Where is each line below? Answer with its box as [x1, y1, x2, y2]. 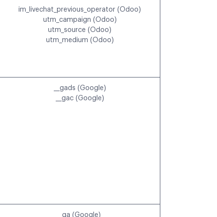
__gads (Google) [53, 85, 106, 92]
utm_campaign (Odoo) [43, 16, 117, 24]
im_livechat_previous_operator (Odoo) [18, 6, 141, 14]
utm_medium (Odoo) [46, 37, 114, 44]
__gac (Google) [55, 95, 104, 102]
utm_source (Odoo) [48, 27, 111, 34]
